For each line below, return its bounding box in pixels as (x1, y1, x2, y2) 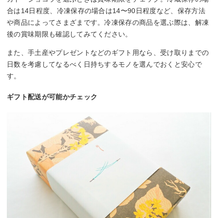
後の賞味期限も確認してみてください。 (7, 30, 132, 38)
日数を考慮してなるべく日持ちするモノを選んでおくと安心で (7, 60, 202, 68)
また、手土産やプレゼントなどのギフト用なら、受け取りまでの (7, 48, 209, 56)
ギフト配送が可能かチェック (7, 92, 98, 101)
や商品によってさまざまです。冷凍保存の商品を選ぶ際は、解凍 (7, 18, 209, 26)
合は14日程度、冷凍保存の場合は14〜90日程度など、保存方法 (7, 6, 205, 15)
